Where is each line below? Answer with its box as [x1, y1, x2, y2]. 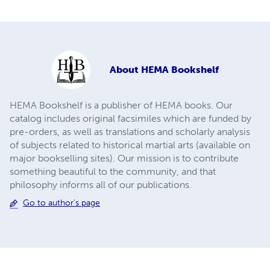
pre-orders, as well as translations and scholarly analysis [10, 126, 250, 138]
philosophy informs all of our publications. [10, 179, 192, 191]
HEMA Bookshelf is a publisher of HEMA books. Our [10, 99, 233, 111]
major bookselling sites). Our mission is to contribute [10, 152, 239, 165]
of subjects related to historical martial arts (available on [10, 139, 250, 151]
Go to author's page [23, 198, 100, 209]
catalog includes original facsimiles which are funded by [10, 113, 251, 125]
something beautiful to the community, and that [10, 166, 216, 178]
